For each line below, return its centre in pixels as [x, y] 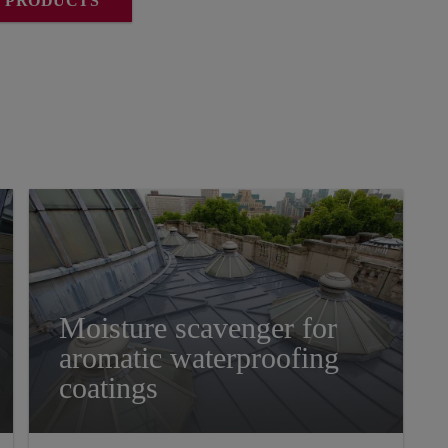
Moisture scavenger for [198, 328]
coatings [108, 388]
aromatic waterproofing [199, 358]
